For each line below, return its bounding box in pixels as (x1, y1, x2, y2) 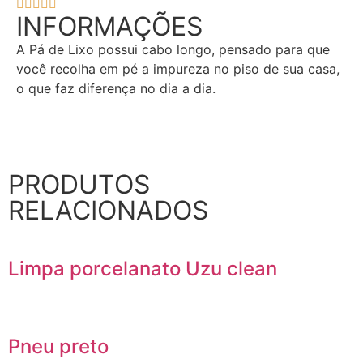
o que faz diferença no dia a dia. (16, 80, 216, 96)
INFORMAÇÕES (16, 11, 203, 42)
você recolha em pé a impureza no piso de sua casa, (16, 61, 340, 77)
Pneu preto (8, 335, 109, 359)
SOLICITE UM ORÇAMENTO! (100, 120, 275, 137)
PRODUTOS (8, 169, 150, 201)
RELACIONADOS (8, 194, 208, 227)
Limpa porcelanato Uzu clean (8, 257, 277, 281)
